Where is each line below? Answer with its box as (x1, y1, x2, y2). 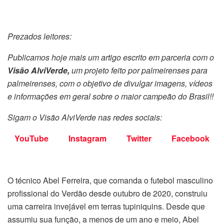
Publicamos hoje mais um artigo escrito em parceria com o (7, 51, 214, 63)
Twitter (126, 132, 151, 144)
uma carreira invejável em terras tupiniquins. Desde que (7, 200, 205, 212)
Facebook (171, 132, 209, 144)
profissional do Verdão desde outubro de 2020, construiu (7, 187, 207, 199)
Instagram (68, 132, 106, 144)
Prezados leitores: (7, 30, 71, 42)
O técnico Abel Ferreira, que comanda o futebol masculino (7, 174, 213, 186)
